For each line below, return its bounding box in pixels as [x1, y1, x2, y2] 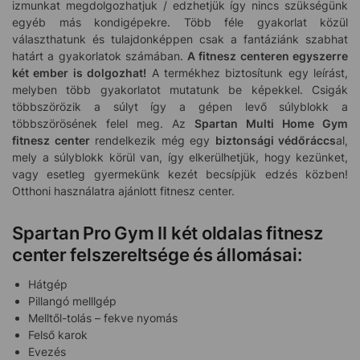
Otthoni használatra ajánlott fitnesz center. [12, 184, 235, 198]
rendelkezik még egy [89, 133, 215, 148]
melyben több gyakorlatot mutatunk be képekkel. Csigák [12, 83, 348, 97]
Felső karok [28, 327, 88, 342]
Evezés [28, 344, 66, 358]
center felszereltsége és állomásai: [12, 243, 302, 265]
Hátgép [28, 276, 67, 291]
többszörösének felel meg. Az [12, 117, 194, 131]
